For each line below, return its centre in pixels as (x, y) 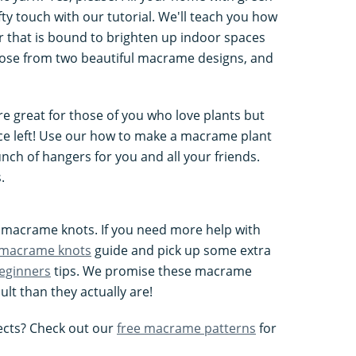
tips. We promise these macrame (151, 271)
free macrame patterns (186, 328)
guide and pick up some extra (181, 250)
